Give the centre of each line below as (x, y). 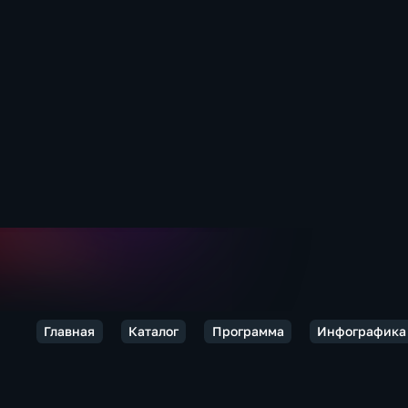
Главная (70, 331)
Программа (248, 331)
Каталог (153, 331)
